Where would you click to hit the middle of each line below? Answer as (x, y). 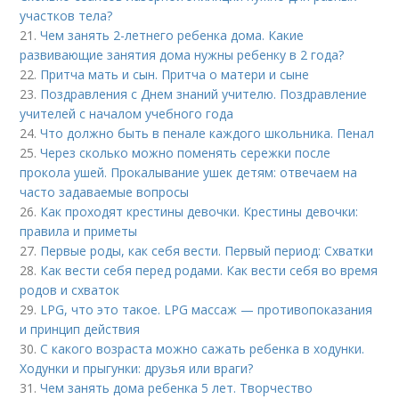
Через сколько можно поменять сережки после (186, 153)
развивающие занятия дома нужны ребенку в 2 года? (182, 55)
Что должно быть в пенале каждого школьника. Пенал (208, 133)
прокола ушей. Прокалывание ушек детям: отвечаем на (189, 172)
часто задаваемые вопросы (105, 192)
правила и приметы (79, 231)
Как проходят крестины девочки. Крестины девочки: (199, 212)
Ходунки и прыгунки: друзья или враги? (137, 368)
